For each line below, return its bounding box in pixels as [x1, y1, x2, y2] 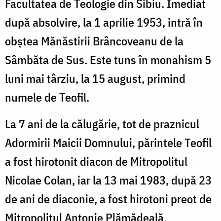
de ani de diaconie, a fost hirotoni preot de [5, 191, 212, 207]
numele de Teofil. [5, 89, 89, 106]
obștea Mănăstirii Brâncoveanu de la [5, 33, 184, 49]
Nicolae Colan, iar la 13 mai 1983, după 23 [5, 172, 212, 188]
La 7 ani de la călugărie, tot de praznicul [5, 116, 199, 132]
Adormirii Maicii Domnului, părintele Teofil [5, 135, 212, 151]
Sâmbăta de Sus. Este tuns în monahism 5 [5, 52, 211, 68]
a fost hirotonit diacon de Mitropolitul [5, 153, 187, 170]
